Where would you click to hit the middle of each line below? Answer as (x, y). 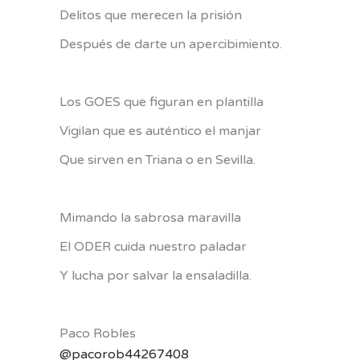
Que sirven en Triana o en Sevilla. (157, 160)
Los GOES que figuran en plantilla (162, 102)
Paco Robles (98, 333)
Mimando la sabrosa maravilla (150, 217)
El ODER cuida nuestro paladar (153, 246)
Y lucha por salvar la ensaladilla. (155, 275)
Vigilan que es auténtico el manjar (160, 131)
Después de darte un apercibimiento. (171, 44)
